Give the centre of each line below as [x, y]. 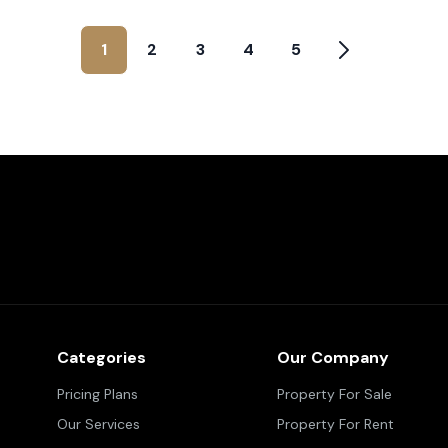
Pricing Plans [97, 393]
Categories [101, 357]
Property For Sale [334, 393]
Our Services [98, 423]
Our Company [333, 357]
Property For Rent [335, 423]
